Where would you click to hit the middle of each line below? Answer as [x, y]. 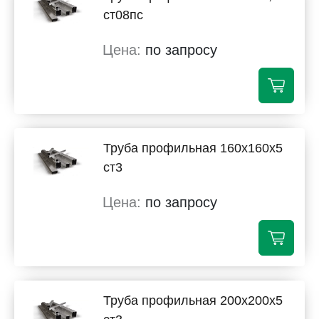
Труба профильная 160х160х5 [193, 148]
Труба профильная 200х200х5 [193, 300]
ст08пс [123, 15]
